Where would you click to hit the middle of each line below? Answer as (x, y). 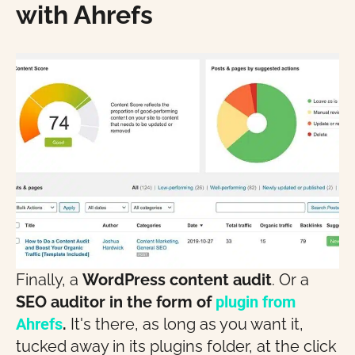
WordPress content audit (177, 280)
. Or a (290, 280)
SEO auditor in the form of (116, 302)
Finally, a (49, 280)
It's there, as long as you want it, (185, 324)
